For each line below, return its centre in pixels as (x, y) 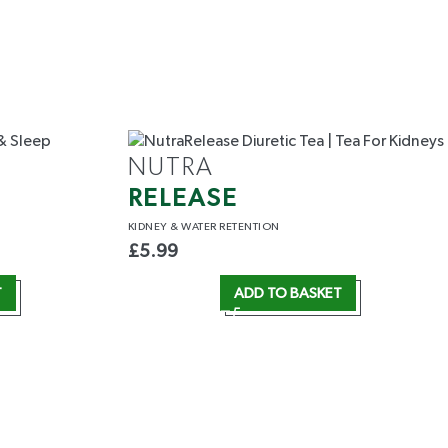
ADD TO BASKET (287, 293)
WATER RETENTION (230, 227)
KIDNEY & (154, 227)
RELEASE (182, 199)
